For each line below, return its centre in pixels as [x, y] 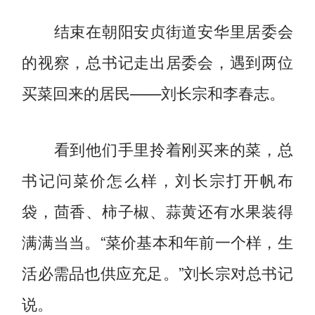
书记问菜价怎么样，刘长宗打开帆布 [157, 179]
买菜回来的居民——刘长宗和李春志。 [154, 92]
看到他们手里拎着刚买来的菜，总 [157, 148]
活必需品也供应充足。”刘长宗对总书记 [157, 272]
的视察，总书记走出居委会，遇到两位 [157, 61]
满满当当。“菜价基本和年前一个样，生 [157, 241]
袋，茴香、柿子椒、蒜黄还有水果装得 [157, 210]
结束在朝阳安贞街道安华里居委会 [157, 30]
